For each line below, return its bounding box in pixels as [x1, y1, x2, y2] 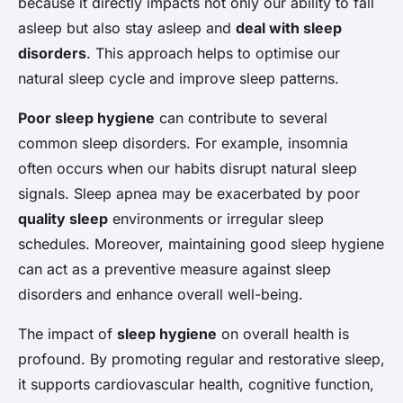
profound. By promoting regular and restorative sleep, [18, 350, 385, 369]
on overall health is [217, 325, 349, 344]
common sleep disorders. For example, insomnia [18, 134, 348, 153]
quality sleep [18, 210, 108, 228]
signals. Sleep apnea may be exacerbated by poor [18, 184, 360, 203]
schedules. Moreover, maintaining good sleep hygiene [18, 235, 384, 254]
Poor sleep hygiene [18, 109, 155, 128]
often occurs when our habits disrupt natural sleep [18, 159, 357, 178]
